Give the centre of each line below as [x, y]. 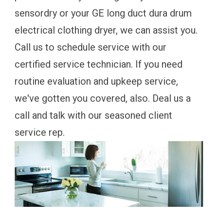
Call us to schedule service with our [91, 47]
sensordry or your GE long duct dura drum [103, 13]
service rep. [40, 132]
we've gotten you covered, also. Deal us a [103, 98]
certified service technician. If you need [99, 64]
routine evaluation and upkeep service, [96, 81]
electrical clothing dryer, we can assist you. [106, 30]
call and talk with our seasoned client [93, 115]
